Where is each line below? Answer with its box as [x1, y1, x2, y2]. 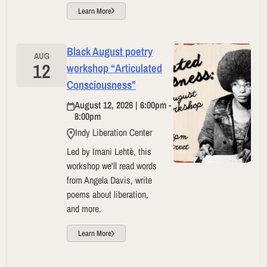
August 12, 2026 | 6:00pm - [74, 98, 171, 111]
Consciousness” [67, 77, 136, 92]
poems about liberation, [67, 188, 148, 201]
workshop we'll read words [67, 159, 157, 173]
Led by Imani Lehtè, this [67, 145, 151, 159]
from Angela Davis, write [67, 173, 152, 187]
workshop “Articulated [67, 60, 162, 76]
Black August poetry [67, 44, 153, 59]
